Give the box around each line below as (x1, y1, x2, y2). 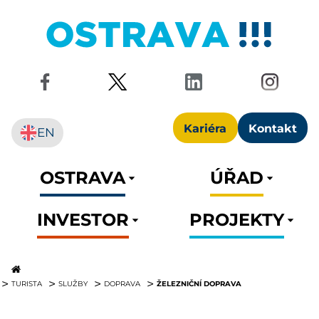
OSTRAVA (40, 164, 125, 188)
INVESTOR (36, 206, 129, 230)
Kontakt (248, 120, 297, 135)
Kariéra (184, 120, 227, 135)
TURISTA (11, 279, 42, 288)
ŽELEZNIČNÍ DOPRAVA (157, 278, 241, 289)
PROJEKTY (189, 206, 284, 230)
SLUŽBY (58, 279, 88, 288)
